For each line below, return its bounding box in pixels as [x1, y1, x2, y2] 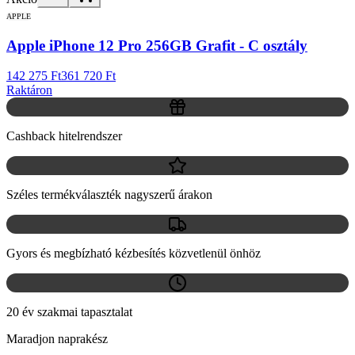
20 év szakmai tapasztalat [6, 305, 132, 319]
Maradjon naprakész [6, 332, 108, 346]
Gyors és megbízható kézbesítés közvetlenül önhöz [6, 246, 261, 261]
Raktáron [6, 83, 52, 97]
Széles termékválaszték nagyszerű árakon [6, 188, 212, 202]
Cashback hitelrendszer [6, 129, 122, 143]
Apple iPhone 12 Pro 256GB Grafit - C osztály [6, 36, 307, 54]
